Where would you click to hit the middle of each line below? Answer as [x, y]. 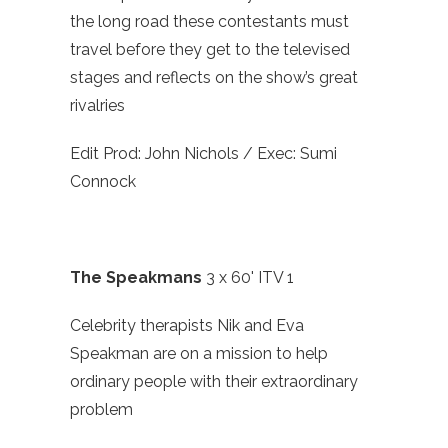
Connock [103, 182]
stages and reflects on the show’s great [214, 78]
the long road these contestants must [209, 22]
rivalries [99, 106]
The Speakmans [138, 278]
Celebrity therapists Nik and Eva [187, 326]
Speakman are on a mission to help [199, 354]
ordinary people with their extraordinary [214, 382]
